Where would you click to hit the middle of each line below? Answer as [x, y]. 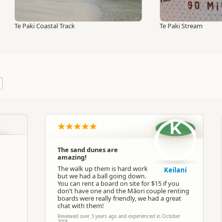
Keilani [175, 170]
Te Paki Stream [181, 26]
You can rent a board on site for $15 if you [118, 183]
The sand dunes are [88, 149]
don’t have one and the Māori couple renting [123, 191]
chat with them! [81, 205]
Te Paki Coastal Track [45, 26]
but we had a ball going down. [102, 176]
